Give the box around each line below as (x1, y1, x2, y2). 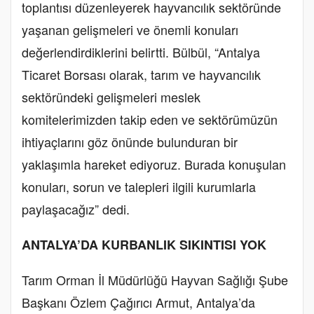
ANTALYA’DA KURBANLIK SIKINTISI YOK (22, 235, 266, 254)
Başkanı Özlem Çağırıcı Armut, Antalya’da (22, 292, 255, 311)
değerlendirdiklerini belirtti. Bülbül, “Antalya (22, 42, 260, 61)
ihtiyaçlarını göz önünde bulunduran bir (22, 132, 238, 151)
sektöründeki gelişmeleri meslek (22, 87, 200, 106)
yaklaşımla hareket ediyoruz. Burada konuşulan (22, 154, 286, 173)
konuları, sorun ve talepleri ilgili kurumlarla (22, 177, 256, 196)
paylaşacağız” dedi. (22, 199, 130, 218)
